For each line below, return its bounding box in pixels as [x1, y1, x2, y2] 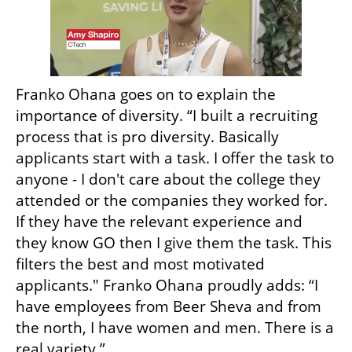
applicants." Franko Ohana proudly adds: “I [16, 275, 318, 296]
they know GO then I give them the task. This [16, 233, 332, 254]
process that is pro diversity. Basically [16, 126, 279, 148]
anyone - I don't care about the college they [16, 169, 321, 190]
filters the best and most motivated [16, 254, 265, 275]
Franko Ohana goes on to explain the [16, 84, 276, 105]
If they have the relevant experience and [16, 211, 302, 233]
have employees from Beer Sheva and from [16, 296, 321, 317]
